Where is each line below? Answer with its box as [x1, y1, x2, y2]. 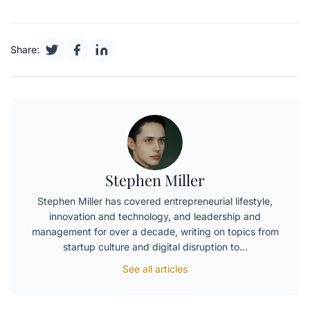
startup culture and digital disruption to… [62, 240, 248, 253]
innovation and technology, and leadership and [49, 210, 261, 222]
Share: [10, 43, 39, 55]
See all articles [122, 262, 188, 275]
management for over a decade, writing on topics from [31, 225, 279, 237]
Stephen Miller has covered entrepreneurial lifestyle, [37, 194, 273, 207]
